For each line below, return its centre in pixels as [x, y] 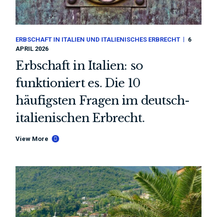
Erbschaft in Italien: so [79, 66]
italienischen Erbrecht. [80, 118]
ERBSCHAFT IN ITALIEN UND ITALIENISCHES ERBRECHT [98, 40]
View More [32, 139]
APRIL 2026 [32, 49]
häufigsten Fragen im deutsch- [103, 101]
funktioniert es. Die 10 [78, 83]
